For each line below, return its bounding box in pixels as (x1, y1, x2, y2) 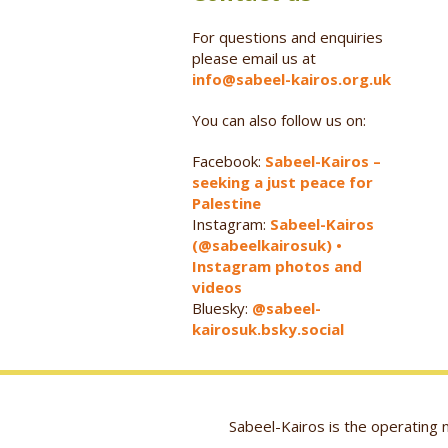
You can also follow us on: (192, 109, 366, 130)
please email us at (192, 47, 316, 68)
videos (192, 276, 242, 297)
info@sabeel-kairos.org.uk (192, 68, 391, 89)
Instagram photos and (192, 255, 362, 276)
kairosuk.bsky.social (192, 318, 348, 339)
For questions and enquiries (192, 26, 383, 47)
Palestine (192, 192, 261, 213)
